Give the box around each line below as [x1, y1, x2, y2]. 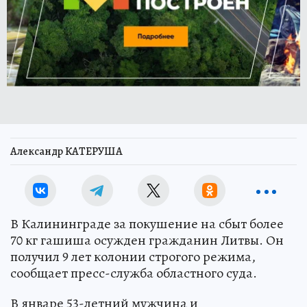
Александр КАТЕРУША [10, 143, 123, 159]
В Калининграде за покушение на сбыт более [10, 214, 284, 233]
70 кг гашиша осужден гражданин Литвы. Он [10, 230, 284, 249]
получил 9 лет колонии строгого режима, [10, 247, 256, 266]
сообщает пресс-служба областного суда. [10, 263, 257, 282]
